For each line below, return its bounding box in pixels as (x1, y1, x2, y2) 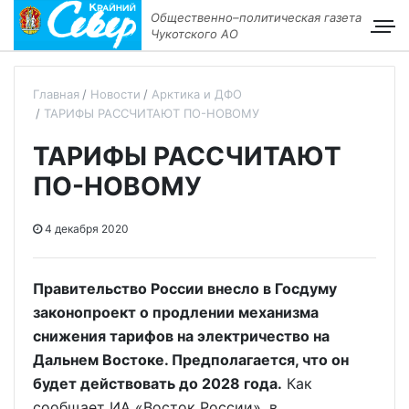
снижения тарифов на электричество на (33, 327, 330, 345)
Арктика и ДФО (152, 87, 242, 101)
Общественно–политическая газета (150, 9, 362, 25)
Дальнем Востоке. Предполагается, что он (33, 351, 349, 369)
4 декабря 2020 (42, 222, 129, 236)
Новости (90, 87, 141, 101)
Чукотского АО (150, 26, 238, 41)
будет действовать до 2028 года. (33, 374, 282, 393)
